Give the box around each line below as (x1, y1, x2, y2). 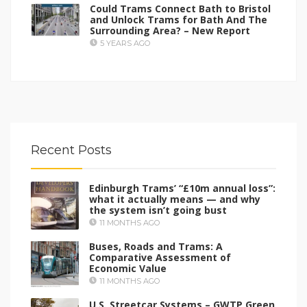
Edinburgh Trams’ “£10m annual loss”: (89, 181, 275, 195)
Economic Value (89, 261, 167, 275)
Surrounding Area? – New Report (90, 23, 250, 37)
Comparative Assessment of (89, 250, 231, 264)
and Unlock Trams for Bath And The (90, 12, 267, 26)
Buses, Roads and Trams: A (89, 239, 223, 253)
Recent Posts (31, 142, 112, 158)
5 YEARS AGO (100, 38, 151, 48)
